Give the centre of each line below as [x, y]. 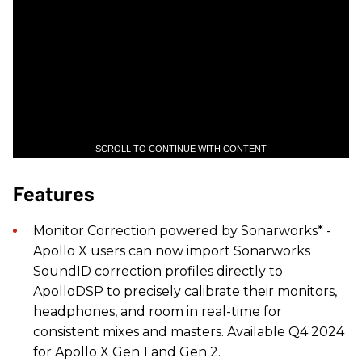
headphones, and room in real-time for [158, 311]
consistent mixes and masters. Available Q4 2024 [189, 331]
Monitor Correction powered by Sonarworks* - [182, 230]
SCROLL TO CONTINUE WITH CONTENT [181, 148]
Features [54, 193]
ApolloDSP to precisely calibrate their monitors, [185, 291]
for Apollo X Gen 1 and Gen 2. [127, 351]
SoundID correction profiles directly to [158, 271]
